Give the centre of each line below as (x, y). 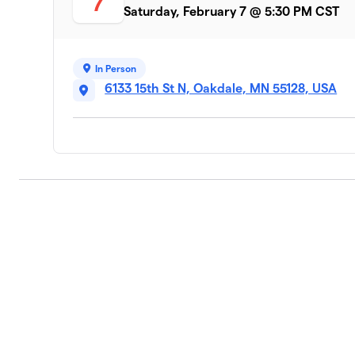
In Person (116, 68)
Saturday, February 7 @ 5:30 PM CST (232, 11)
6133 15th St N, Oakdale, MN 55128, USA (221, 88)
